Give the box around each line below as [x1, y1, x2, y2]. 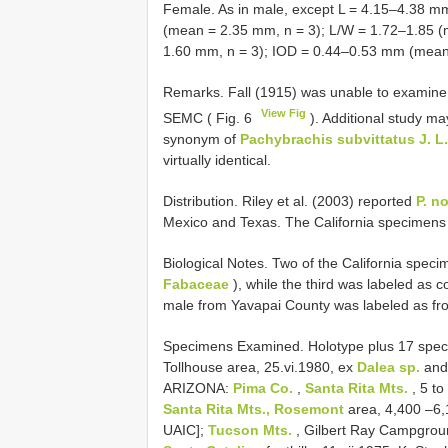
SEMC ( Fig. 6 [163, 109, 256, 126]
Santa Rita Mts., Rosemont [163, 400, 344, 417]
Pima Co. [233, 379, 297, 396]
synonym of [163, 130, 240, 147]
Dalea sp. [357, 358, 420, 375]
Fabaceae [163, 275, 229, 292]
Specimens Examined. [163, 337, 308, 354]
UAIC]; [163, 421, 208, 438]
